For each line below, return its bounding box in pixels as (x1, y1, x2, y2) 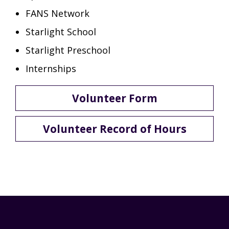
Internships (26, 62, 76, 75)
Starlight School (26, 25, 96, 38)
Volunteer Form (72, 90, 157, 105)
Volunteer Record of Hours (42, 121, 187, 136)
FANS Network (26, 7, 89, 19)
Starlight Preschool (26, 43, 110, 56)
